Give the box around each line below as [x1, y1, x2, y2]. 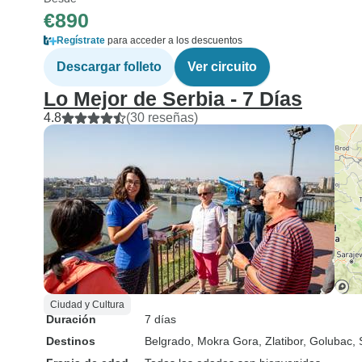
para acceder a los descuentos [105, 35, 242, 46]
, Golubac [303, 335, 352, 347]
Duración [46, 313, 96, 326]
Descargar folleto [57, 60, 162, 74]
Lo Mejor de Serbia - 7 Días [44, 87, 302, 110]
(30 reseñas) [126, 111, 198, 124]
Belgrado [145, 335, 191, 347]
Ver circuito [187, 60, 257, 74]
